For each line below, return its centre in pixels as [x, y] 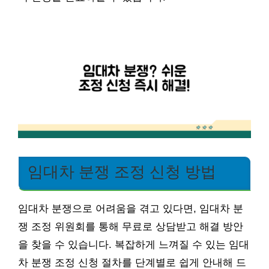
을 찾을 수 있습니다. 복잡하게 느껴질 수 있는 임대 [134, 244]
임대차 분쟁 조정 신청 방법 [122, 171]
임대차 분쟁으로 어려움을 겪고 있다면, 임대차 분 [131, 208]
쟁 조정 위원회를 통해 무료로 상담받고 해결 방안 [131, 226]
